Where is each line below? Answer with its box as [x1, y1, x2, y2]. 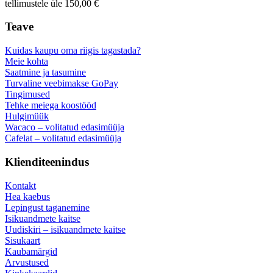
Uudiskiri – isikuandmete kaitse [5, 224, 126, 235]
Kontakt [5, 180, 36, 191]
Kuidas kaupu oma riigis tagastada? [5, 45, 141, 56]
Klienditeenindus [5, 155, 89, 168]
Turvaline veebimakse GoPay [5, 78, 118, 89]
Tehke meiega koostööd [5, 100, 96, 111]
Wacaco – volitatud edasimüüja [5, 122, 124, 133]
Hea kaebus [5, 191, 50, 202]
